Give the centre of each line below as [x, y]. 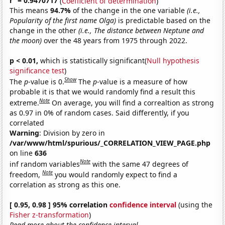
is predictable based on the [163, 21]
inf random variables [45, 164]
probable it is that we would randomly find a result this [103, 91]
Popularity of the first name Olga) [63, 21]
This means [30, 11]
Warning [25, 133]
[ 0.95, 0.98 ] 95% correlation [60, 204]
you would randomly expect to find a [116, 174]
